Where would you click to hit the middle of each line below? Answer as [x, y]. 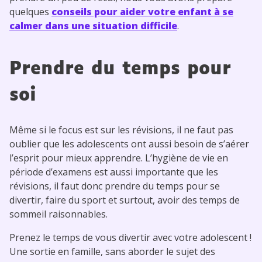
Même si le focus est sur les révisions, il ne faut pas [121, 130]
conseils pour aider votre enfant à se [142, 11]
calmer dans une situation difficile [93, 25]
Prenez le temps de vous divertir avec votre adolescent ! [130, 237]
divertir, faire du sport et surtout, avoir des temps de [125, 200]
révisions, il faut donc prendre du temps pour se [115, 186]
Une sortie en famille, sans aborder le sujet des [112, 251]
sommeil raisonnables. [58, 214]
